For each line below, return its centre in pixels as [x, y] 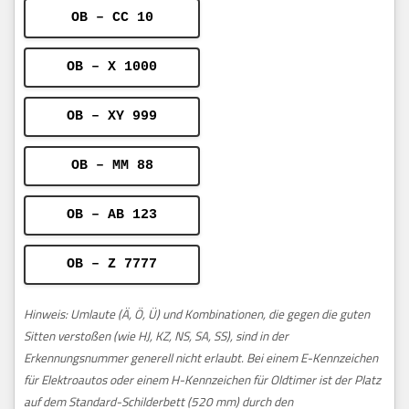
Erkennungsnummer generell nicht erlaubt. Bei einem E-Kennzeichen [201, 358]
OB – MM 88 [112, 166]
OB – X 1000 [112, 68]
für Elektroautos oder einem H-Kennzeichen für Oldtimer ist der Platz [202, 380]
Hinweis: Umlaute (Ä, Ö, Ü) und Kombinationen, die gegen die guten [197, 315]
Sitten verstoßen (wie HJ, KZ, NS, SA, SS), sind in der [156, 336]
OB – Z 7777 [112, 265]
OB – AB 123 [112, 215]
